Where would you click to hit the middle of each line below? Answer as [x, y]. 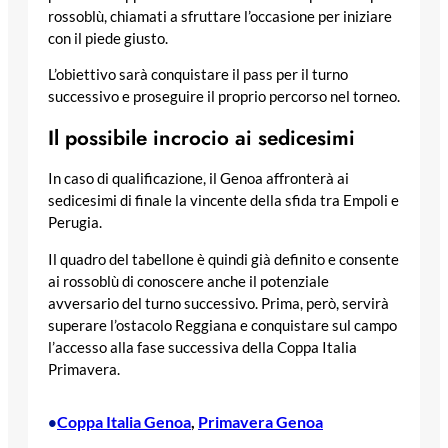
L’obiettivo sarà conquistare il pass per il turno [198, 75]
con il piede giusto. [108, 38]
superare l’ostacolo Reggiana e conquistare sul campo [222, 326]
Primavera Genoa [260, 421]
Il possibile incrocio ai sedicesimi [201, 138]
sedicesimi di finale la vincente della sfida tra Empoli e [223, 201]
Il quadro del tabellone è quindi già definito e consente [223, 260]
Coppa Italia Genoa [124, 421]
